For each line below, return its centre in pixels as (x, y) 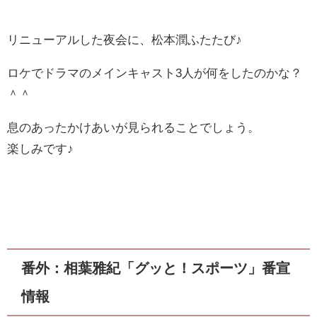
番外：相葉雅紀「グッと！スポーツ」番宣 (156, 269)
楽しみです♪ (40, 148)
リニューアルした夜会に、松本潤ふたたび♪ (125, 39)
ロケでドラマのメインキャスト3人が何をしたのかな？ (155, 72)
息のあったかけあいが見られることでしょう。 (133, 127)
